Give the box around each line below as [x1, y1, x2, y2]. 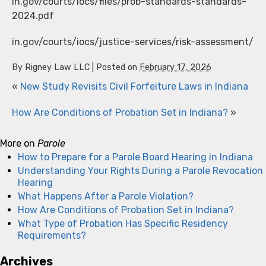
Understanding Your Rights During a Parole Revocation [18, 164, 263, 176]
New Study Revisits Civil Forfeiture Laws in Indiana [20, 80, 248, 92]
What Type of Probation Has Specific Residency [18, 217, 228, 229]
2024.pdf [12, 9, 54, 21]
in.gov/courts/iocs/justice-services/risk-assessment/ [12, 36, 254, 47]
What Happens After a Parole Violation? [18, 190, 194, 202]
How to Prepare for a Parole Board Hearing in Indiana [18, 151, 253, 163]
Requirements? [18, 229, 86, 241]
